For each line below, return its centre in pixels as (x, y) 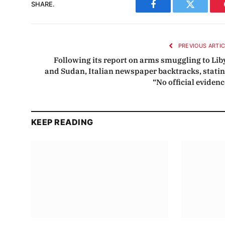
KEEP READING (62, 122)
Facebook (170, 12)
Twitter (203, 12)
